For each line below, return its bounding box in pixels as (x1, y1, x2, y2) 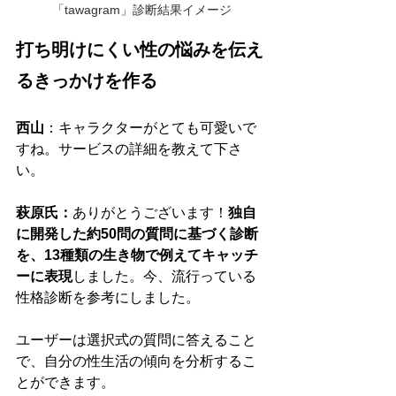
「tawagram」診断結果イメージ (51, 3, 232, 18)
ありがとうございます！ (72, 205, 228, 221)
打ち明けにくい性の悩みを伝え (16, 39, 263, 61)
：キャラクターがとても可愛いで (44, 120, 256, 136)
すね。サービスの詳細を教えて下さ (16, 141, 242, 157)
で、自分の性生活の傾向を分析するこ (16, 354, 256, 369)
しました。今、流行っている (72, 269, 256, 285)
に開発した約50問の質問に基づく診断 (16, 226, 258, 242)
